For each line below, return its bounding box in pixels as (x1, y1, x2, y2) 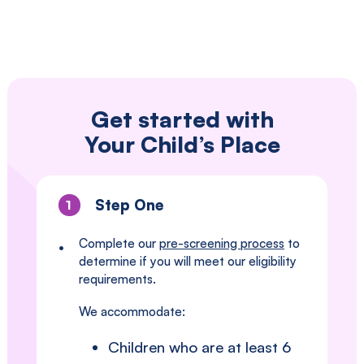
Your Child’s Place (84, 130, 280, 159)
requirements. (79, 271, 156, 288)
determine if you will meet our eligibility (79, 253, 297, 270)
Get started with (90, 105, 274, 134)
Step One (95, 195, 165, 215)
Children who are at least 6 (108, 337, 292, 357)
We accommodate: (79, 304, 185, 320)
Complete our (79, 236, 159, 252)
